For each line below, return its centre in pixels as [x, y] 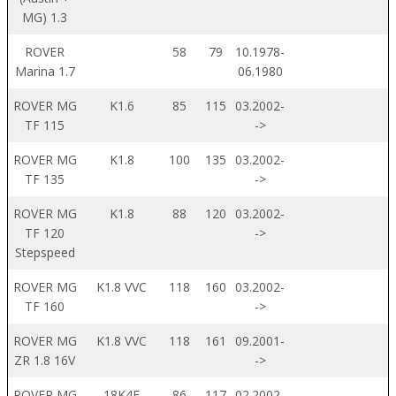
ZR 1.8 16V [45, 360]
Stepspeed [45, 252]
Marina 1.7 [45, 71]
